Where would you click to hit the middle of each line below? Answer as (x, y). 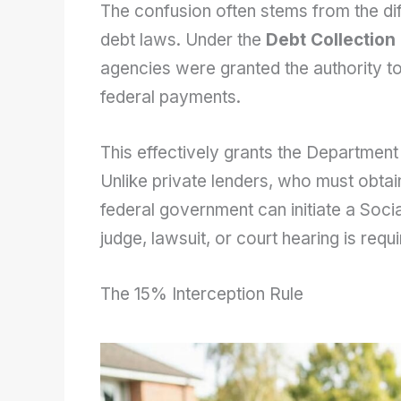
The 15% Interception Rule (202, 294)
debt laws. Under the (183, 39)
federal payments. (171, 97)
